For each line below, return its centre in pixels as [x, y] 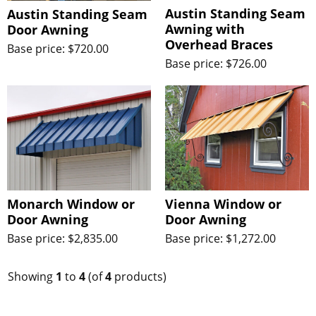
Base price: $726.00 [216, 64]
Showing [31, 276]
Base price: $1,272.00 [220, 239]
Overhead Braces [219, 45]
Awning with [205, 29]
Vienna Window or [223, 204]
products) [139, 276]
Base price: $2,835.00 [62, 239]
